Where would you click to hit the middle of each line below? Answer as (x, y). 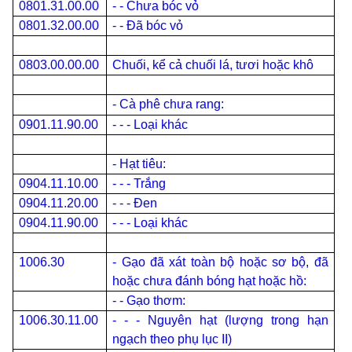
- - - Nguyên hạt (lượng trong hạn (220, 320)
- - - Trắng (139, 183)
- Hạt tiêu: (139, 164)
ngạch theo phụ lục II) (172, 339)
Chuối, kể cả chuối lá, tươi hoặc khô (213, 65)
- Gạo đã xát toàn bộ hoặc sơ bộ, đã (220, 262)
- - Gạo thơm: (149, 301)
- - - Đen (135, 203)
